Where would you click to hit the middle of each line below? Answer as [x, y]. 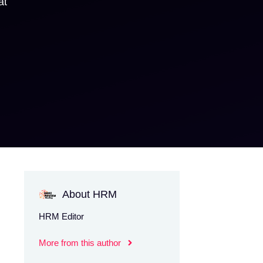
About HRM [90, 194]
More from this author [80, 243]
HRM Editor [61, 216]
